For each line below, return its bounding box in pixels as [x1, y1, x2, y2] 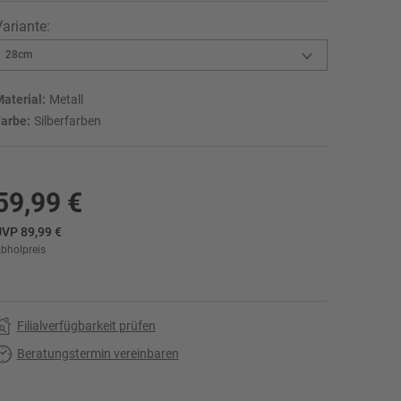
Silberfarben [33, 114, 101, 129]
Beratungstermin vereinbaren [16, 346, 179, 362]
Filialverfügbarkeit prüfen [16, 319, 156, 334]
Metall [48, 92, 83, 107]
